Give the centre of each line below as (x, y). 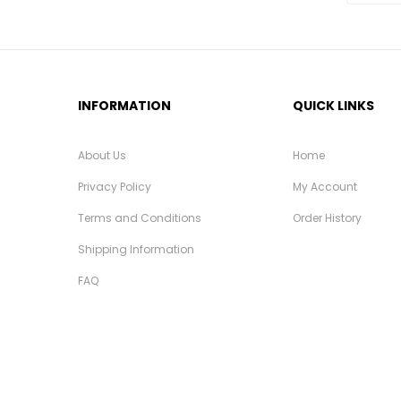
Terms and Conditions (140, 218)
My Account (325, 186)
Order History (327, 218)
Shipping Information (136, 249)
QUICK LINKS (333, 105)
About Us (102, 155)
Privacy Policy (115, 186)
